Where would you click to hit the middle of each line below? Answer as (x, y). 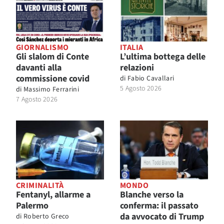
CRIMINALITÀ (40, 185)
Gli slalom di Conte (52, 57)
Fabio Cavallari (151, 79)
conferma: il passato (159, 205)
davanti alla (39, 68)
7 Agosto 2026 (37, 100)
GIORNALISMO (42, 48)
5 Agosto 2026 (141, 89)
